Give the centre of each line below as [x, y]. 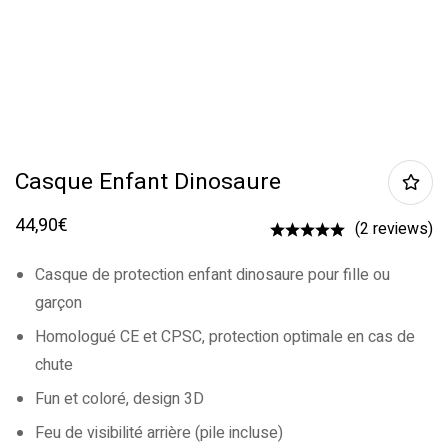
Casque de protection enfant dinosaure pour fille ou [212, 275]
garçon [58, 303]
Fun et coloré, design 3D [119, 399]
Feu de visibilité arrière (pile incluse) [159, 433]
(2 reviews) [394, 229]
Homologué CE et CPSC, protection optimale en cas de [225, 337]
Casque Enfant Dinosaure [148, 182]
